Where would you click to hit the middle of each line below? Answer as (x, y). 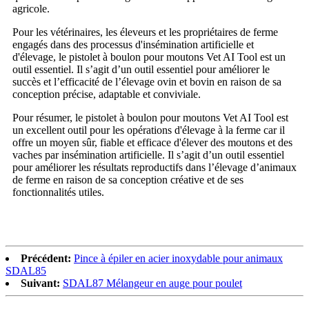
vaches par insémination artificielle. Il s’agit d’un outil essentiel (148, 154)
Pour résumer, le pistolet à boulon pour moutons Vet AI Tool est (150, 117)
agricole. (31, 8)
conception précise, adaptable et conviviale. (107, 94)
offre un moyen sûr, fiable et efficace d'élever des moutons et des (152, 142)
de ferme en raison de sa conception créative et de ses (128, 179)
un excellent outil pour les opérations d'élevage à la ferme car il (149, 130)
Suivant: (40, 283)
